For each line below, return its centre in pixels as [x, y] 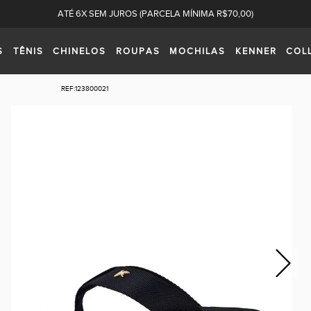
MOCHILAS [198, 52]
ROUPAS [138, 52]
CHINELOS [80, 52]
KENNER [256, 52]
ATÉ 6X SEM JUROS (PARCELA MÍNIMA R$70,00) [155, 14]
